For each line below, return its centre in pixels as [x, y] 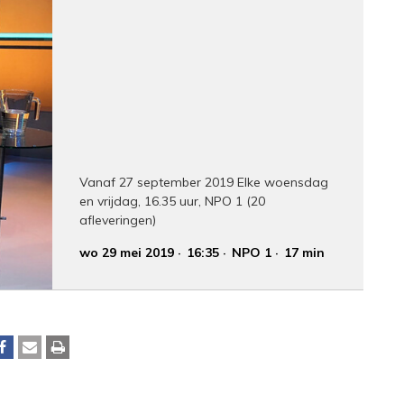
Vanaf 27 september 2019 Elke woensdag [204, 182]
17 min [305, 252]
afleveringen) [118, 220]
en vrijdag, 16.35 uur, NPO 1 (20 [173, 201]
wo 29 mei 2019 [127, 252]
